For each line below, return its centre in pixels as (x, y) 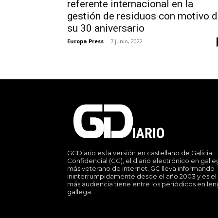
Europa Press (85, 41)
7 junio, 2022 (127, 41)
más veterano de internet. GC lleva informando (141, 169)
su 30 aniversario (106, 28)
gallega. (80, 192)
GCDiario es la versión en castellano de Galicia (140, 153)
